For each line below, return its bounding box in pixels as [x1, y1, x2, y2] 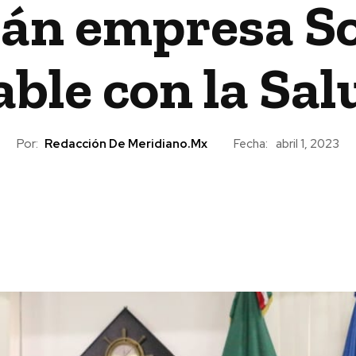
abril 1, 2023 [275, 136, 339, 153]
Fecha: [233, 135, 268, 152]
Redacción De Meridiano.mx [44, 135, 207, 152]
